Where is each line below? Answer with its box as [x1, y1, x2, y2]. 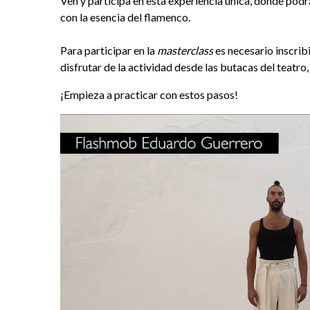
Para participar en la [60, 43, 157, 57]
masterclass [157, 43, 213, 57]
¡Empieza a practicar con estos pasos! [60, 87, 238, 101]
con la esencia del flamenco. [60, 10, 190, 24]
